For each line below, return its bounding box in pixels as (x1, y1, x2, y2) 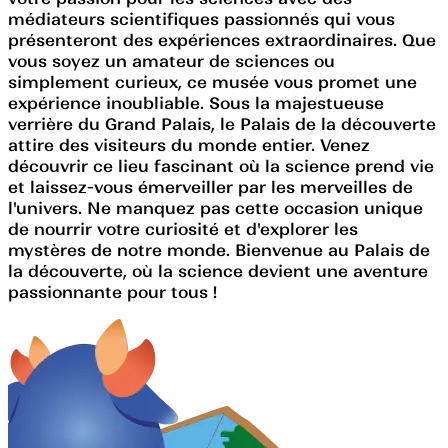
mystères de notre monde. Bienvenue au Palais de (8, 239, 430, 260)
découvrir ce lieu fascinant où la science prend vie (8, 155, 434, 176)
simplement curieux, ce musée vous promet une (8, 71, 417, 92)
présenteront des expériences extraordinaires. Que (8, 29, 436, 50)
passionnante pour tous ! (8, 281, 217, 302)
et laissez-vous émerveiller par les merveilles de (8, 176, 413, 197)
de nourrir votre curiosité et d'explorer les (8, 218, 358, 239)
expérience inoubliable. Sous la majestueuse (8, 92, 384, 113)
